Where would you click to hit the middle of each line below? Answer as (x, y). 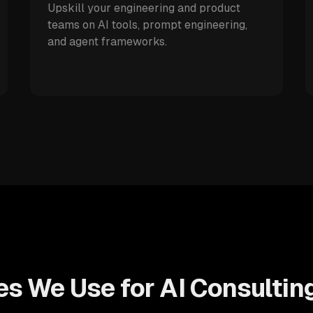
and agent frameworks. (107, 42)
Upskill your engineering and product (144, 8)
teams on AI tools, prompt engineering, (147, 25)
